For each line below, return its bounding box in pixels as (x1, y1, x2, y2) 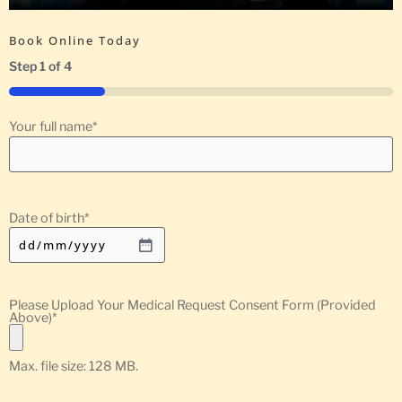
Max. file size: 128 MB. (9, 357, 138, 374)
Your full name (9, 118, 92, 135)
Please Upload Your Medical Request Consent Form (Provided (9, 296, 376, 313)
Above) (9, 309, 52, 326)
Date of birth (9, 209, 84, 226)
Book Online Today (9, 31, 141, 48)
